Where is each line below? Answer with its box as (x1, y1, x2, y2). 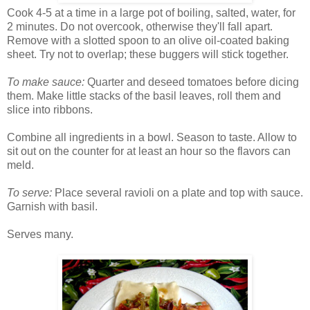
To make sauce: (7, 76, 84, 89)
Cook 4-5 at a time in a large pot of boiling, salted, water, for (7, 7, 295, 19)
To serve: (7, 187, 52, 199)
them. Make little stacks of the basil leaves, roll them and (7, 90, 281, 102)
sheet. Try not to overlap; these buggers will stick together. (7, 48, 289, 61)
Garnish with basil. (7, 201, 98, 213)
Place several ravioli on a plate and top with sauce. (52, 187, 303, 199)
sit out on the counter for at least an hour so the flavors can (7, 145, 291, 158)
